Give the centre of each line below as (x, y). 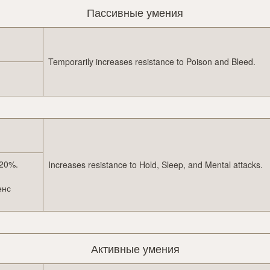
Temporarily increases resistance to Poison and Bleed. (152, 62)
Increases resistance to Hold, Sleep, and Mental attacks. (155, 165)
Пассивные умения (135, 12)
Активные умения (135, 249)
